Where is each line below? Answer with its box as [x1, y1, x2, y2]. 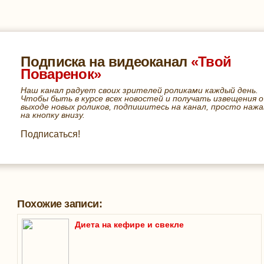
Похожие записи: [17, 198, 103, 210]
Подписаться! [21, 129, 81, 139]
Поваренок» [21, 66, 101, 82]
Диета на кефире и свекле [75, 220, 184, 229]
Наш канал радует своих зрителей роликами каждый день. [21, 85, 259, 95]
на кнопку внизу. [21, 110, 85, 120]
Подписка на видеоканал [21, 54, 191, 70]
